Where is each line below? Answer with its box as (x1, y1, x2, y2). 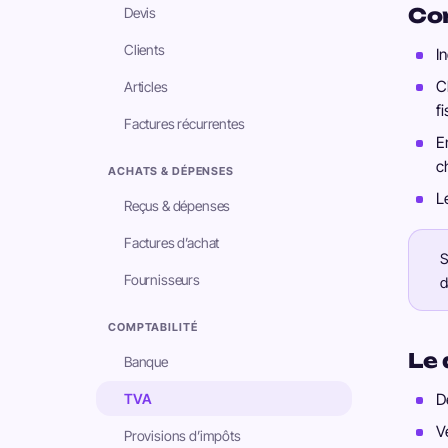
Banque (124, 353, 168, 370)
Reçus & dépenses (124, 197, 231, 214)
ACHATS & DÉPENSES (108, 164, 234, 178)
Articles (124, 78, 168, 95)
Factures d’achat (124, 234, 220, 251)
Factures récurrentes (124, 115, 245, 132)
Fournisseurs (124, 271, 200, 288)
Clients (124, 41, 165, 58)
